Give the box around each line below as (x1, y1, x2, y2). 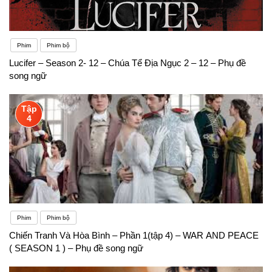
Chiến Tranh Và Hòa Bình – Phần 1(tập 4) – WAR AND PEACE (9, 229, 259, 240)
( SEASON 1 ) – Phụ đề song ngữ (9, 242, 143, 253)
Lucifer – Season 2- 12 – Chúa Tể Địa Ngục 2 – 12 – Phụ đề (9, 57, 246, 68)
